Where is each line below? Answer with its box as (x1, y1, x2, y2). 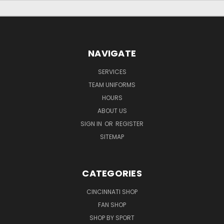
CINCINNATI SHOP (86, 187, 137, 196)
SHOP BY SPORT (89, 213, 134, 222)
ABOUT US (97, 106, 127, 115)
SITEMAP (100, 132, 124, 141)
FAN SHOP (98, 200, 126, 209)
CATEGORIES (82, 166, 142, 179)
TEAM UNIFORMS (88, 80, 135, 89)
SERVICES (97, 67, 126, 76)
